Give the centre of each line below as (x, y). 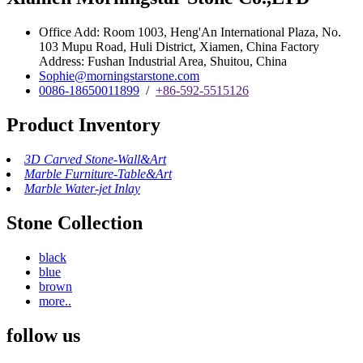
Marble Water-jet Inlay (82, 188)
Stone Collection (75, 222)
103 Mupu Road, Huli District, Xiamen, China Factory (179, 47)
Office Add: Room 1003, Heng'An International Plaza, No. (190, 32)
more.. (55, 301)
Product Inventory (83, 125)
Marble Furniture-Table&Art (98, 173)
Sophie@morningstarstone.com (119, 76)
